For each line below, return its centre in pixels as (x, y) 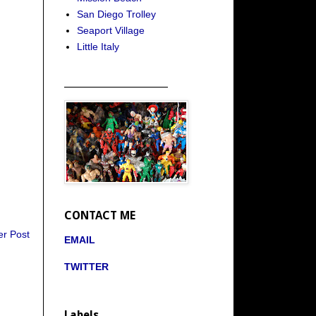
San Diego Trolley (116, 14)
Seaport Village (110, 30)
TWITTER (86, 267)
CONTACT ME (100, 215)
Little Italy (98, 46)
